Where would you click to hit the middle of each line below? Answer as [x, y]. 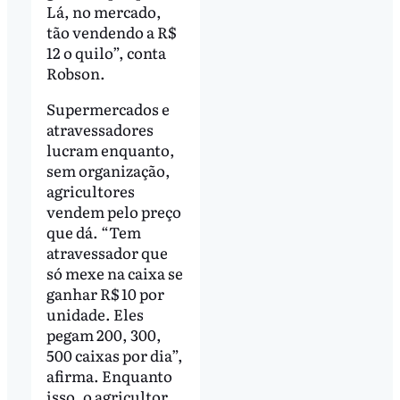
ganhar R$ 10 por [105, 294]
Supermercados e [108, 109]
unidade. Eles [95, 314]
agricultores [90, 191]
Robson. [75, 73]
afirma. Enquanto [109, 376]
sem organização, [108, 171]
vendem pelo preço [113, 212]
